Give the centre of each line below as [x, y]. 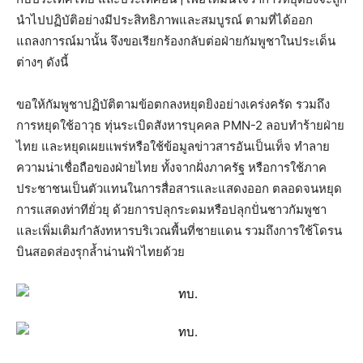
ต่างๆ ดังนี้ [42, 62]
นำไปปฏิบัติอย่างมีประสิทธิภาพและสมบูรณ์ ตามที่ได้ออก [164, 20]
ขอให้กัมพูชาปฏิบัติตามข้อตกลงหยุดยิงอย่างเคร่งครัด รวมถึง [173, 104]
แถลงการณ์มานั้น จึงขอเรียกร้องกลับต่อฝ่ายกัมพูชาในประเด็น [176, 41]
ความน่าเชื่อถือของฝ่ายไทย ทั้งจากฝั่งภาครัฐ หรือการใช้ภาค [171, 167]
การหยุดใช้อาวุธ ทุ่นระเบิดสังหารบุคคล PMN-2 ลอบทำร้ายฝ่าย [180, 125]
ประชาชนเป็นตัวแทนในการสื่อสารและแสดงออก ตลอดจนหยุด [179, 188]
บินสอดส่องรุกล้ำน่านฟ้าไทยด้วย [100, 252]
